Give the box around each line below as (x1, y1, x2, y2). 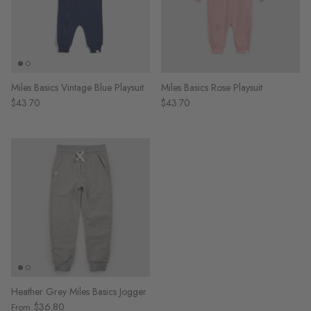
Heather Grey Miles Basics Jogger (11, 285, 146, 299)
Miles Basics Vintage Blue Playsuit (11, 81, 144, 94)
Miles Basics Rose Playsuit (161, 81, 262, 94)
